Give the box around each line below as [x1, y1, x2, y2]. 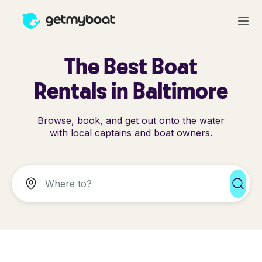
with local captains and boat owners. [49, 127, 213, 139]
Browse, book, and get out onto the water [37, 115, 225, 126]
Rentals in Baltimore [34, 77, 228, 104]
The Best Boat [64, 52, 198, 80]
